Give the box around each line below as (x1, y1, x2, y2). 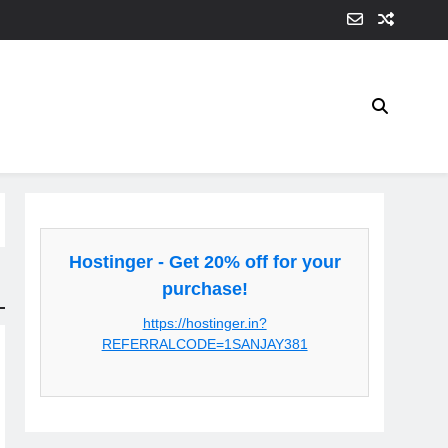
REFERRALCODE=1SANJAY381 (101, 336, 308, 353)
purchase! (161, 279, 248, 300)
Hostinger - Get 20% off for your (68, 252, 341, 273)
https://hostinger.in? (142, 315, 267, 332)
